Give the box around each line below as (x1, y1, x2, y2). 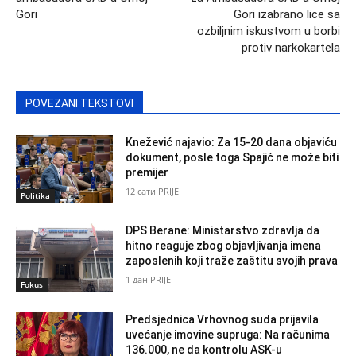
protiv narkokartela (241, 40, 340, 55)
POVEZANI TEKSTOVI (25, 96, 133, 110)
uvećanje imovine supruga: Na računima (126, 327, 331, 341)
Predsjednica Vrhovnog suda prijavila (126, 312, 319, 326)
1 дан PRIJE (126, 273, 172, 286)
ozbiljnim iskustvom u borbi (196, 23, 340, 38)
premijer (126, 165, 169, 179)
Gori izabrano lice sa (233, 6, 340, 21)
